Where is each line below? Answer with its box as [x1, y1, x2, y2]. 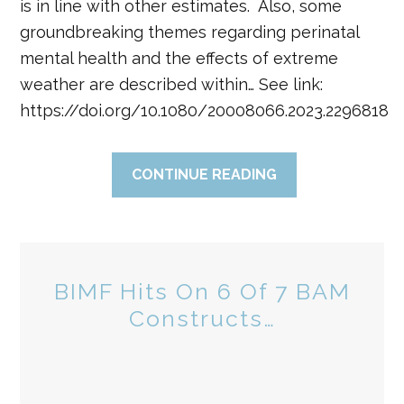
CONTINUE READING [132, 166, 278, 183]
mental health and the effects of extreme [20, 49, 339, 68]
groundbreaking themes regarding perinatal [20, 23, 360, 41]
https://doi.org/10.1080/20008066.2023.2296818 [20, 101, 390, 120]
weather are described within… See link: [20, 75, 324, 94]
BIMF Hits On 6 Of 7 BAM [53, 278, 351, 305]
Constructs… [128, 305, 276, 332]
